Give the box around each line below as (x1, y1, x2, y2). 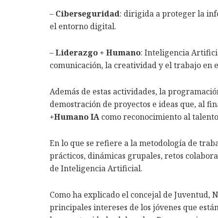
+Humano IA (50, 111, 99, 123)
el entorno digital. (50, 21, 116, 32)
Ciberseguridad (55, 8, 120, 19)
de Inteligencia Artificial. (50, 163, 143, 174)
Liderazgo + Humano (55, 47, 141, 58)
